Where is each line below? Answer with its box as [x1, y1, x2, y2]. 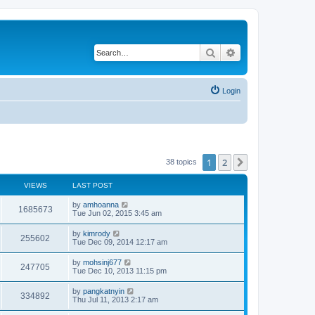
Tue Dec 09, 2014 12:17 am [72, 237, 167, 246]
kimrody [83, 229, 110, 238]
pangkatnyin [83, 286, 124, 295]
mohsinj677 [83, 257, 122, 266]
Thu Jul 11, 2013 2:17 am [72, 295, 158, 304]
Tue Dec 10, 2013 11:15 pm [72, 266, 167, 275]
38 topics [166, 157, 199, 166]
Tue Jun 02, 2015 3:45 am [72, 208, 162, 217]
